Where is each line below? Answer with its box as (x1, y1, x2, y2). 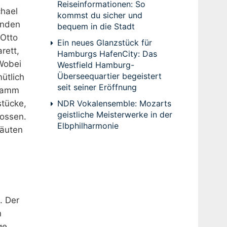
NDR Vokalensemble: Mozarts (57, 98, 171, 108)
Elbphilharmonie (57, 120, 119, 131)
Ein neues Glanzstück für (57, 37, 152, 48)
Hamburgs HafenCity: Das (57, 48, 157, 59)
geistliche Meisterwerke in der (57, 109, 172, 120)
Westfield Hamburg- (57, 59, 134, 70)
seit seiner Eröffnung (57, 82, 137, 92)
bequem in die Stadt (57, 21, 135, 31)
